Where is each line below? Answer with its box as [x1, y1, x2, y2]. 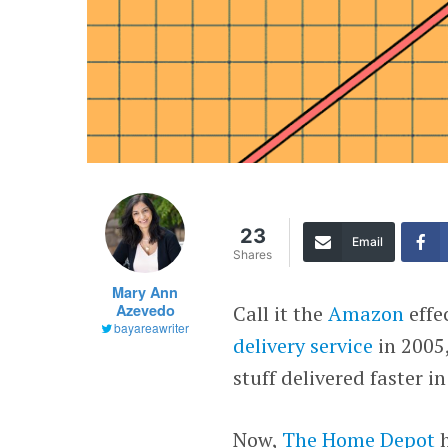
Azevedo [115, 299, 175, 320]
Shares [233, 246, 273, 262]
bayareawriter [114, 318, 190, 336]
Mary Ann [112, 281, 179, 302]
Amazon [328, 299, 405, 327]
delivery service [233, 331, 379, 359]
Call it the [233, 299, 329, 327]
